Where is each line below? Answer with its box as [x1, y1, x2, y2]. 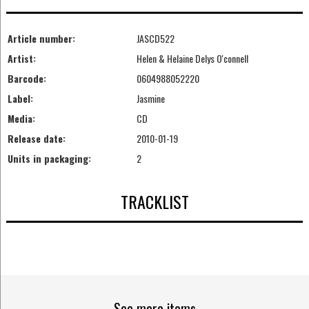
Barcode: [7, 71, 46, 86]
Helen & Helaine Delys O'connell [136, 51, 248, 66]
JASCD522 [136, 31, 175, 46]
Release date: [7, 131, 66, 146]
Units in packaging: [7, 151, 91, 166]
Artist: [7, 51, 36, 66]
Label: [7, 91, 33, 106]
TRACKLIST [120, 188, 189, 214]
